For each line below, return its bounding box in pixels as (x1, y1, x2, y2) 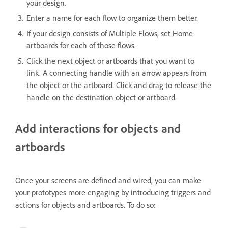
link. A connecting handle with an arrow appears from (26, 68, 206, 78)
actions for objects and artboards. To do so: (15, 199, 156, 210)
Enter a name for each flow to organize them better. (26, 13, 198, 23)
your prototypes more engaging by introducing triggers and (15, 187, 211, 198)
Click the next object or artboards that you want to (26, 55, 194, 66)
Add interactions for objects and (15, 121, 181, 136)
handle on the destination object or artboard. (26, 92, 177, 103)
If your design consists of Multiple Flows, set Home (26, 28, 193, 39)
